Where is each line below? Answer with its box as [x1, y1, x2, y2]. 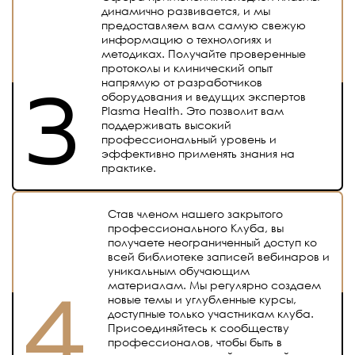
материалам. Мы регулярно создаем [108, 277, 322, 292]
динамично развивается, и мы [101, 3, 271, 17]
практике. [101, 160, 157, 174]
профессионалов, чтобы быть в [108, 334, 283, 349]
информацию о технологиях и [101, 32, 273, 46]
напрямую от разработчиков [101, 74, 263, 89]
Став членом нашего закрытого [108, 206, 284, 220]
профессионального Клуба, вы [108, 220, 284, 235]
